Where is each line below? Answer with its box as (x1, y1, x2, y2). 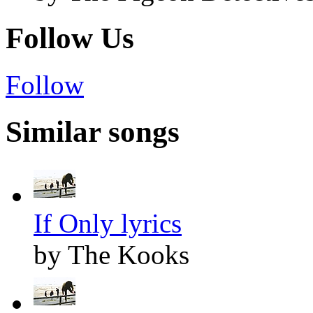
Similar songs (6, 115, 180, 148)
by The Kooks (34, 239, 189, 270)
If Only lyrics (34, 208, 182, 238)
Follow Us (6, 22, 134, 55)
